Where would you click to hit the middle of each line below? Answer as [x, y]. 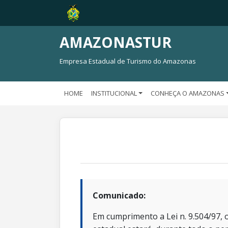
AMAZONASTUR [116, 42]
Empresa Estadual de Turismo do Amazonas [128, 61]
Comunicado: [119, 195]
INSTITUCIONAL [114, 93]
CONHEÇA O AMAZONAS [188, 93]
